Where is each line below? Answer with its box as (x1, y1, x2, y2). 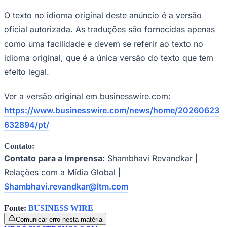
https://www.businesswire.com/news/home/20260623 (4, 105, 219, 116)
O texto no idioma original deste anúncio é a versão (4, 10, 202, 20)
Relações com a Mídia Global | (4, 167, 121, 177)
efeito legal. (4, 66, 49, 77)
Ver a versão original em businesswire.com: (4, 91, 171, 101)
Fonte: (4, 203, 28, 212)
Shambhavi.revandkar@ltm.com (4, 181, 128, 192)
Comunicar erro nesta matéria (16, 215, 102, 223)
